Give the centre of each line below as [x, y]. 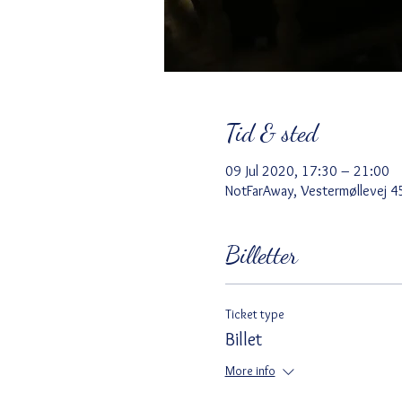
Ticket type [254, 314]
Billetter [261, 254]
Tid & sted [271, 132]
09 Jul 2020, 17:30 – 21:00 [307, 170]
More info [250, 370]
